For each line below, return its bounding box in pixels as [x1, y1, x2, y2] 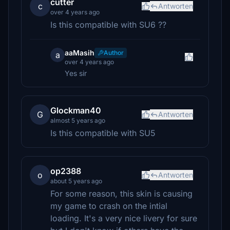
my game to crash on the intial [50, 201, 167, 211]
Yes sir [65, 69, 87, 78]
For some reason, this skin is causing [50, 188, 193, 199]
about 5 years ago [50, 177, 102, 185]
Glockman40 [50, 105, 101, 116]
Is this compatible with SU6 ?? [50, 20, 166, 30]
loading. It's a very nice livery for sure [50, 213, 197, 223]
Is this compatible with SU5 [50, 128, 156, 138]
